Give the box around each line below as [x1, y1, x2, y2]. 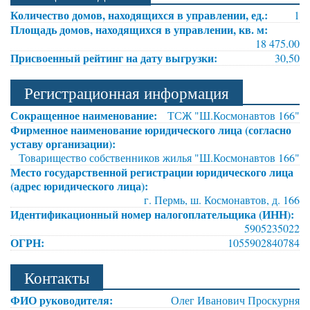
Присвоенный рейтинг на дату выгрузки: [10, 49, 221, 66]
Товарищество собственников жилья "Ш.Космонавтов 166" [19, 149, 300, 165]
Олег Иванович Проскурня [171, 292, 300, 307]
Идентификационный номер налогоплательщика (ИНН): [10, 206, 298, 222]
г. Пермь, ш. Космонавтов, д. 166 [144, 192, 300, 207]
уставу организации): [10, 135, 119, 152]
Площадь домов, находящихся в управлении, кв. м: [10, 21, 271, 37]
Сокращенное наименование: [10, 107, 161, 123]
